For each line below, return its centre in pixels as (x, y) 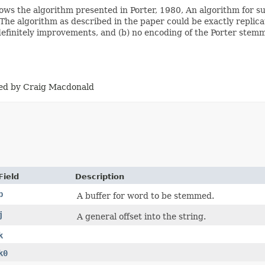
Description (100, 176)
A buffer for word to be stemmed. (146, 195)
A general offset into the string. (141, 216)
